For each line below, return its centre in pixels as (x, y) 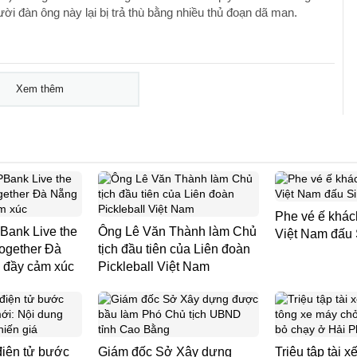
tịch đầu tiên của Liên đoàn (174, 249)
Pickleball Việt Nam (154, 267)
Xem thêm (39, 89)
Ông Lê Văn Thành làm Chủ (177, 231)
